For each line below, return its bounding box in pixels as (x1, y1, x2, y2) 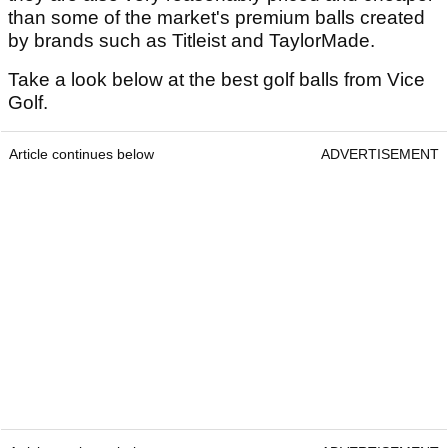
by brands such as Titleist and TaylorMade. (8, 30, 375, 52)
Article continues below (9, 146, 154, 163)
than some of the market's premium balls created (8, 7, 425, 29)
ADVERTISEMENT (321, 146, 439, 163)
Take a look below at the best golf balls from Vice (8, 69, 425, 91)
